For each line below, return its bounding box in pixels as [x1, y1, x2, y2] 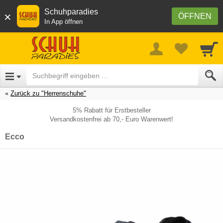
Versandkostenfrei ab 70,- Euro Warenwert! [50, 115, 173, 123]
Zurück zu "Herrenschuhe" [10, 89, 86, 97]
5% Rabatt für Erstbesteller [72, 106, 151, 114]
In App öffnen [44, 18, 83, 25]
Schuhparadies [44, 7, 98, 16]
